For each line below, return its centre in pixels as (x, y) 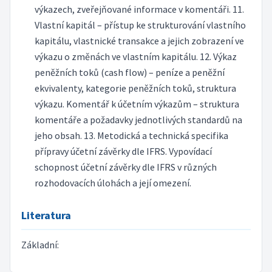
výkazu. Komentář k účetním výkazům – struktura (137, 104)
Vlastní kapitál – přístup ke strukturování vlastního (140, 25)
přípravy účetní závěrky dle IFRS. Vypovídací (123, 151)
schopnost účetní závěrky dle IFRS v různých (125, 167)
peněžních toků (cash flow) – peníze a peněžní (129, 73)
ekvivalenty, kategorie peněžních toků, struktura (135, 88)
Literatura (46, 215)
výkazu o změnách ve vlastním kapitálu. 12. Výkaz (135, 57)
